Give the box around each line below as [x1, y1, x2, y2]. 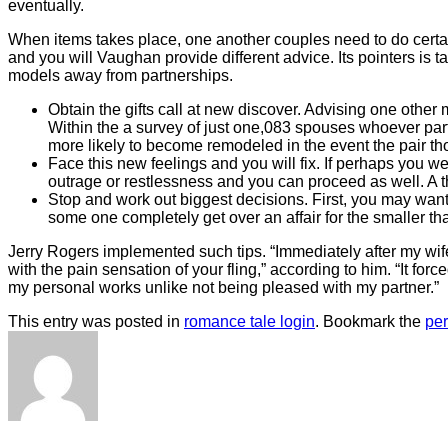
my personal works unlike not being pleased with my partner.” [8, 279, 439, 297]
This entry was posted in [8, 313, 184, 331]
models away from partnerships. [8, 67, 233, 85]
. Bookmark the [315, 313, 425, 331]
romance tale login [184, 313, 315, 331]
